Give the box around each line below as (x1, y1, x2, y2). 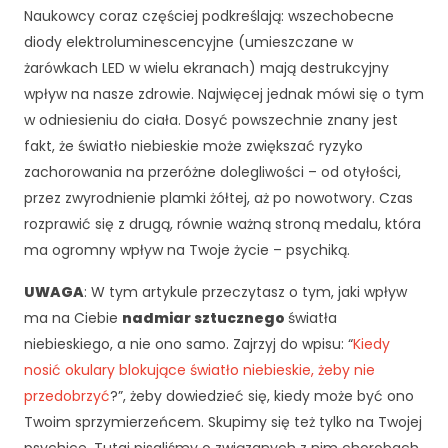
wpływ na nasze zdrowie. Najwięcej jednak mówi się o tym (24, 84, 424, 104)
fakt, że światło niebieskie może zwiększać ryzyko (24, 136, 363, 156)
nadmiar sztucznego (122, 308, 288, 328)
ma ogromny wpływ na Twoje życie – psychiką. (24, 240, 350, 260)
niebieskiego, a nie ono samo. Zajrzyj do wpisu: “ (24, 334, 353, 354)
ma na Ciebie (24, 308, 122, 328)
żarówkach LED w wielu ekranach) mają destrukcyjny (24, 58, 389, 78)
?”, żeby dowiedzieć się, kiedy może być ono (110, 386, 414, 406)
